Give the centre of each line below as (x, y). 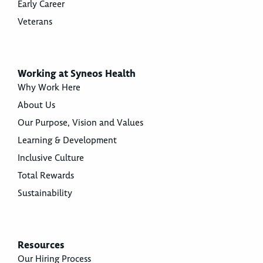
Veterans (35, 22)
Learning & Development (67, 140)
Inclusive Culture (51, 158)
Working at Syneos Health (77, 73)
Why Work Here (49, 87)
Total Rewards (46, 176)
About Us (36, 105)
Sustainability (45, 193)
